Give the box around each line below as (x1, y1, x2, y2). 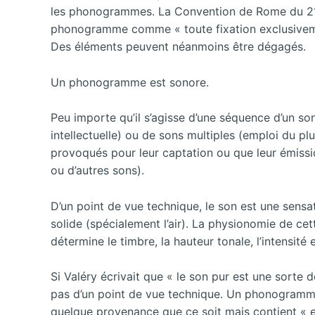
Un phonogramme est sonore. (51, 75, 209, 89)
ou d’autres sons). (51, 163, 144, 178)
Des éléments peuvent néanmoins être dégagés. (51, 39, 306, 53)
